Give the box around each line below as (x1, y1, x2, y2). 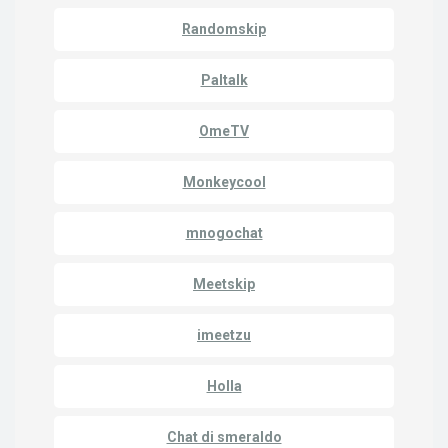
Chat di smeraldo (166, 429, 282, 445)
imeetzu (197, 327, 251, 343)
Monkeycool (182, 174, 266, 190)
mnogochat (185, 225, 263, 241)
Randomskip (182, 21, 266, 37)
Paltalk (200, 72, 248, 88)
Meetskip (193, 276, 255, 292)
